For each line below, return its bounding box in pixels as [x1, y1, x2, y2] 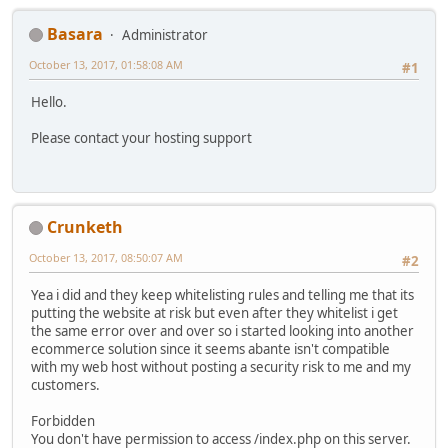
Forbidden [31, 411, 95, 430]
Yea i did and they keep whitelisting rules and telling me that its [31, 285, 414, 304]
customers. [31, 375, 100, 394]
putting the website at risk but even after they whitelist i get [31, 303, 398, 322]
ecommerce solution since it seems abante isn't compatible [31, 339, 390, 358]
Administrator [122, 25, 208, 44]
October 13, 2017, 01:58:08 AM [29, 56, 183, 72]
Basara [47, 22, 103, 45]
